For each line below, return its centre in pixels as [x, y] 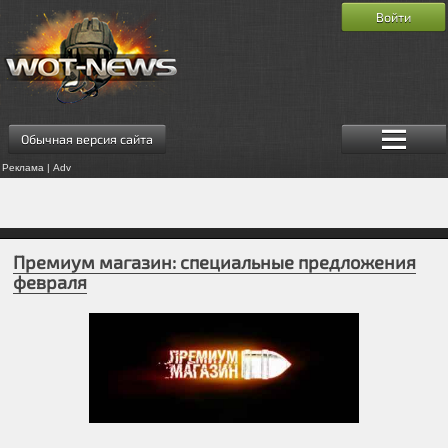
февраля [50, 282]
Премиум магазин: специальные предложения [215, 262]
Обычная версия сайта [86, 138]
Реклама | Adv [36, 167]
